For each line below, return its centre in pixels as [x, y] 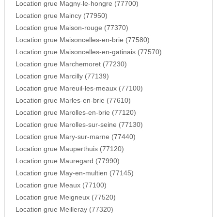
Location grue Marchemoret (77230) [71, 64]
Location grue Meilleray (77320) [64, 210]
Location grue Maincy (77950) [61, 16]
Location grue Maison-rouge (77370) [72, 28]
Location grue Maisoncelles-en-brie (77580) [82, 40]
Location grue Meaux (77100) [61, 186]
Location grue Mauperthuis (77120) [70, 149]
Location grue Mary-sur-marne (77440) [75, 137]
